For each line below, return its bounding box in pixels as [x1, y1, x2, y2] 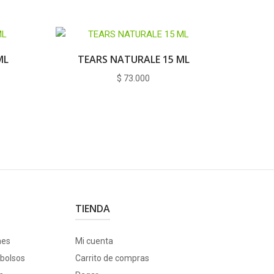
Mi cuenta [75, 235, 113, 246]
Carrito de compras [75, 253, 149, 263]
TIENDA [75, 201, 110, 215]
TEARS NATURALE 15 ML [77, 52, 190, 66]
